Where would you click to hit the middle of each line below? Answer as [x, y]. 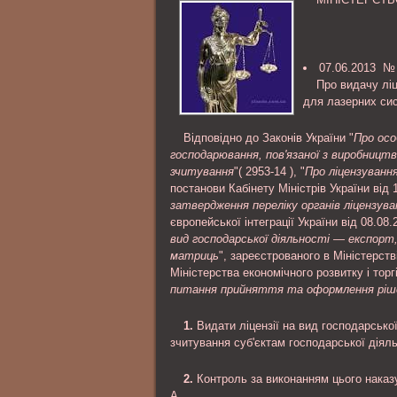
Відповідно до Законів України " [269, 138]
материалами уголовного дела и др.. [296, 26]
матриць [195, 256]
